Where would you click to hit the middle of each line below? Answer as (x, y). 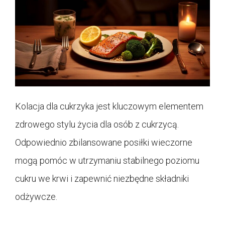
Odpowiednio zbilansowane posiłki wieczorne (104, 142)
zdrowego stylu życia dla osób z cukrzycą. (97, 124)
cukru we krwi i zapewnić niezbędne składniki (102, 178)
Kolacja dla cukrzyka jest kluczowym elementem (109, 106)
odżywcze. (36, 196)
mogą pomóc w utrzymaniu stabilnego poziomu (107, 160)
